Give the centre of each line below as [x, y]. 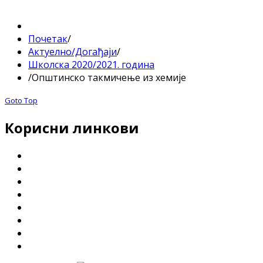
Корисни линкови [72, 127]
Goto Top [21, 100]
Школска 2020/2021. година [91, 64]
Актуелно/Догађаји [73, 51]
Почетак [48, 38]
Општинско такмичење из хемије [109, 77]
